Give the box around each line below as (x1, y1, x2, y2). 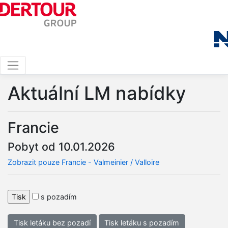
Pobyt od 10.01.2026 (8, 139, 115, 153)
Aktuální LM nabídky (8, 81, 186, 104)
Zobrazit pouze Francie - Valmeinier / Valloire (8, 157, 159, 166)
